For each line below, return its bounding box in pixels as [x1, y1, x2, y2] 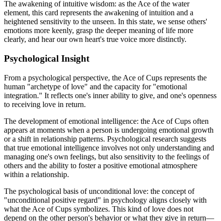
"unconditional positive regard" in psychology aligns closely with [4, 195, 207, 204]
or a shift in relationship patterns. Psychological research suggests [4, 134, 206, 143]
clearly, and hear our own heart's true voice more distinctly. [4, 35, 186, 44]
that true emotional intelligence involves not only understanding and [4, 143, 214, 152]
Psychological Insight [4, 53, 89, 64]
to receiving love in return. [4, 100, 86, 109]
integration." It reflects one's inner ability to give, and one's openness [4, 91, 217, 100]
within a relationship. [4, 170, 69, 179]
